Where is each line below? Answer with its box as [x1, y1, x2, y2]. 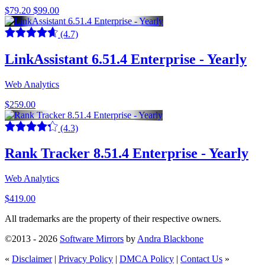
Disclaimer [12, 253, 52, 264]
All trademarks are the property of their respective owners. [5, 213, 221, 224]
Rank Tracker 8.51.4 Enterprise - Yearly [5, 145, 248, 161]
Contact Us [180, 253, 222, 264]
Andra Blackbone [137, 233, 203, 244]
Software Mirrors [60, 233, 124, 244]
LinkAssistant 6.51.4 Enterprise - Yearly [5, 51, 247, 67]
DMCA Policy [119, 253, 174, 264]
